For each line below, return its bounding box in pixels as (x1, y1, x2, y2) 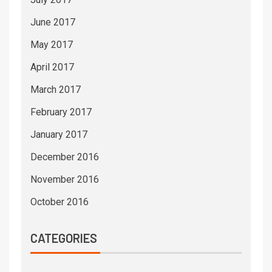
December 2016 (30, 151, 99, 163)
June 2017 (30, 16, 75, 29)
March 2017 (30, 84, 81, 96)
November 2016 (30, 174, 99, 186)
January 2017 (30, 129, 87, 141)
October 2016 (30, 196, 89, 208)
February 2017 (30, 106, 92, 118)
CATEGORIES (30, 231, 97, 246)
